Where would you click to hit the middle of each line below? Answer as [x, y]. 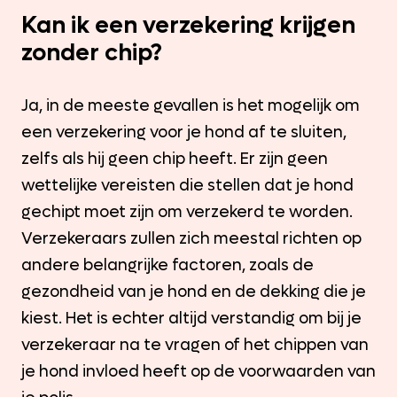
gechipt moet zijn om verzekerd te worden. [187, 212]
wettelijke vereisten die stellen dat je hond [187, 185]
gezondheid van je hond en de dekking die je [194, 292]
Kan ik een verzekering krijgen [188, 25]
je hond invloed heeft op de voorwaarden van [198, 371]
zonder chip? [92, 52]
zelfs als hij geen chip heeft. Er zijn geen [175, 159]
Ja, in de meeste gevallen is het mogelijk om [191, 105]
